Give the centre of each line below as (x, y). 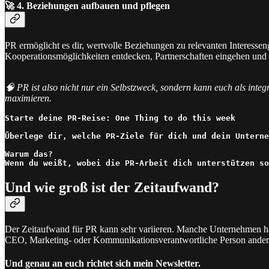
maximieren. (28, 98)
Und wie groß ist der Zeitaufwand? (112, 188)
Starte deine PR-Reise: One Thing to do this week (120, 118)
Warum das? (29, 154)
